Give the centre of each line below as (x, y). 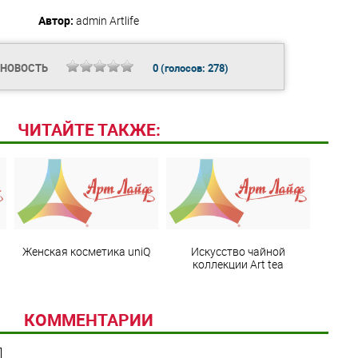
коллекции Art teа (238, 265)
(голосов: (183, 68)
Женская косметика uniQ (86, 252)
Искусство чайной (238, 252)
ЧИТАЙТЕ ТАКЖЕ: (89, 130)
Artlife (124, 20)
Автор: (56, 20)
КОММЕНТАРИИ (89, 319)
